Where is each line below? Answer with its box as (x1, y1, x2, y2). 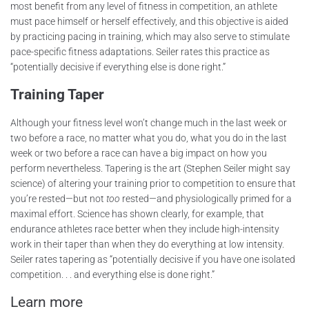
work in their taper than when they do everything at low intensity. (10, 238, 284, 250)
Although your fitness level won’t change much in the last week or (10, 117, 287, 128)
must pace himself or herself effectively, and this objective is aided (10, 15, 288, 27)
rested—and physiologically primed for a (120, 192, 292, 204)
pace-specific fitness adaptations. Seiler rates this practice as (10, 46, 270, 57)
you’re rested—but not (10, 192, 106, 204)
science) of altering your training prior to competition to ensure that (10, 177, 296, 189)
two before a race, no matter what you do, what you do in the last (10, 132, 287, 143)
